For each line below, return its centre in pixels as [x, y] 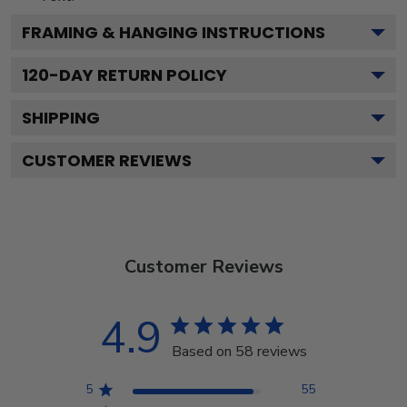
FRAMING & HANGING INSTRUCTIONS [174, 32]
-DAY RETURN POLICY [138, 75]
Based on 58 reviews [239, 352]
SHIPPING [61, 118]
